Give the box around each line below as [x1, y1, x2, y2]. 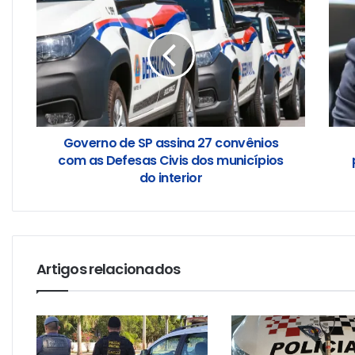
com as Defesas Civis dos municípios [58, 151, 284, 170]
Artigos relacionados [36, 258, 181, 279]
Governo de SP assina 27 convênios [63, 133, 279, 152]
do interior [139, 168, 202, 187]
